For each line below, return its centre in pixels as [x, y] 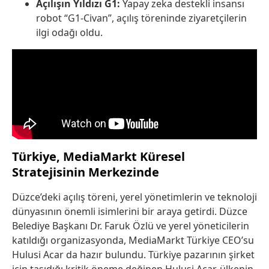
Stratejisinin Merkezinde [86, 172]
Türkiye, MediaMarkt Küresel [98, 157]
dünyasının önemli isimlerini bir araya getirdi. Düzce [130, 212]
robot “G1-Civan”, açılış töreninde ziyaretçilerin [141, 18]
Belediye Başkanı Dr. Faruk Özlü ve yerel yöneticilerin [131, 226]
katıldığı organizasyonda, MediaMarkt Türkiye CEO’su [133, 240]
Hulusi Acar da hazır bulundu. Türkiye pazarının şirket [133, 255]
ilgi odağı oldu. [69, 33]
